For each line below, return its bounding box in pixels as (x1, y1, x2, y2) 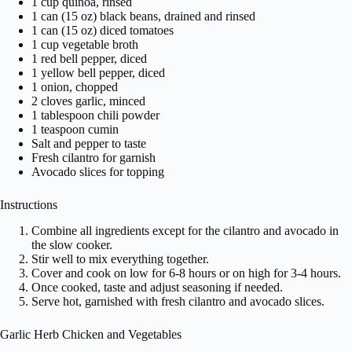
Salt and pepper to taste (31, 137, 146, 151)
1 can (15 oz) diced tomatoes (31, 24, 174, 38)
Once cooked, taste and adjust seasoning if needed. (31, 280, 283, 295)
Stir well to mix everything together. (31, 252, 209, 266)
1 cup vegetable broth (31, 38, 138, 52)
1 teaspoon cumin (31, 123, 119, 137)
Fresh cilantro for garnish (31, 151, 156, 165)
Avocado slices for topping (31, 165, 164, 179)
